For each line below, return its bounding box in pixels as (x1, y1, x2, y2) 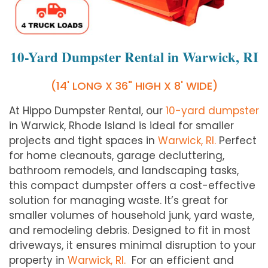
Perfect (216, 133, 257, 148)
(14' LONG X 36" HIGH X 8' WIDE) (50, 78, 218, 93)
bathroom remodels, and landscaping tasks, (9, 163, 239, 178)
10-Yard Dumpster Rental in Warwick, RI (10, 46, 258, 67)
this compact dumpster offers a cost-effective (9, 178, 255, 193)
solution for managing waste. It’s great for (9, 193, 228, 208)
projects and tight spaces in (9, 133, 158, 148)
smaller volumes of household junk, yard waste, (9, 208, 254, 223)
